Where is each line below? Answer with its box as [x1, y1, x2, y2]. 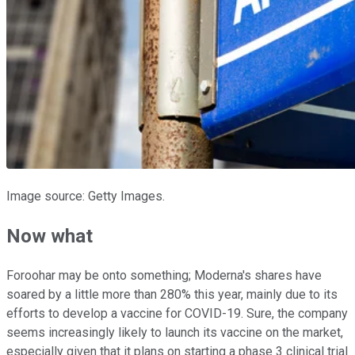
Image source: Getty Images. [6, 189, 165, 204]
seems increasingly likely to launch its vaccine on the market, [6, 325, 343, 341]
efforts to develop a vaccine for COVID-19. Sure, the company [6, 306, 348, 322]
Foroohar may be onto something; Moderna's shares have [6, 268, 322, 284]
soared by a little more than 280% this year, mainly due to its [6, 287, 338, 303]
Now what [6, 225, 93, 248]
